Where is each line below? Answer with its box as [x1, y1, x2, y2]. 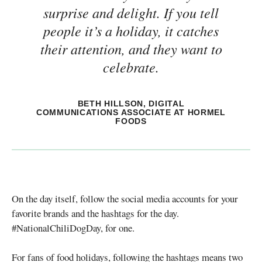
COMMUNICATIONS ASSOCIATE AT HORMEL [36, 108, 226, 118]
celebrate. [103, 57, 159, 77]
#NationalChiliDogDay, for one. [12, 221, 135, 235]
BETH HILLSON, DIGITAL [77, 99, 185, 109]
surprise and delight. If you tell [43, 3, 219, 22]
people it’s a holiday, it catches [43, 21, 219, 40]
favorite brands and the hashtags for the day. [12, 206, 179, 220]
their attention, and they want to [40, 39, 222, 58]
